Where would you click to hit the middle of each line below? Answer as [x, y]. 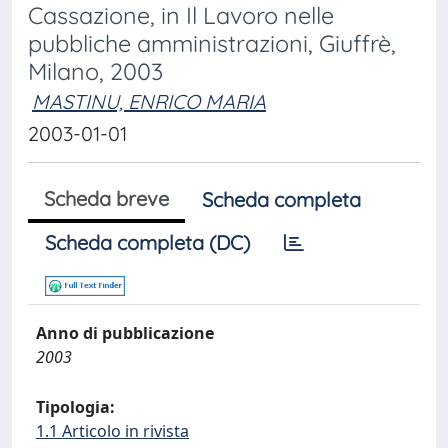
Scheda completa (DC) [147, 242]
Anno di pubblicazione [125, 333]
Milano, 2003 [95, 71]
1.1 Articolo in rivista [112, 431]
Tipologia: [75, 407]
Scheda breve [106, 198]
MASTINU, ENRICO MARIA [149, 101]
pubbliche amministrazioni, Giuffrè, [212, 43]
